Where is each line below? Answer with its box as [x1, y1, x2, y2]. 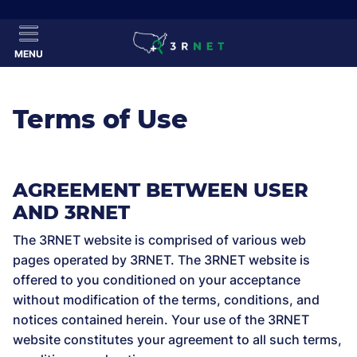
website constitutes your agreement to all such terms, [13, 331, 342, 347]
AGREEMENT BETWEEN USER [13, 178, 308, 202]
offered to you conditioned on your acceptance [13, 272, 300, 288]
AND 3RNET [13, 201, 130, 224]
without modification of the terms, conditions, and [13, 292, 320, 308]
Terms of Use [13, 104, 188, 135]
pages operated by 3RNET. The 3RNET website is [13, 252, 310, 268]
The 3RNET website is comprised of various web [13, 232, 306, 248]
